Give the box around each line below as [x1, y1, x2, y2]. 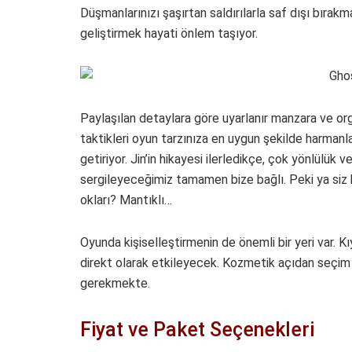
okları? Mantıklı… [80, 192, 172, 208]
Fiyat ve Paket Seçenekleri [80, 318, 314, 342]
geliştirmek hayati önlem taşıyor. [80, 26, 258, 42]
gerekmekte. [80, 276, 150, 291]
